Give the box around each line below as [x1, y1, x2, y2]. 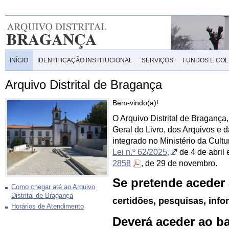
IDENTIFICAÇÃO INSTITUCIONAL [37, 57, 132, 64]
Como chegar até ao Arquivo [11, 184, 95, 191]
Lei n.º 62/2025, [112, 148, 169, 156]
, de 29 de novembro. [141, 159, 217, 168]
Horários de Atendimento [11, 203, 84, 211]
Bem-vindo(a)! [112, 99, 158, 107]
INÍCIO [10, 57, 28, 64]
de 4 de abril [177, 148, 224, 156]
